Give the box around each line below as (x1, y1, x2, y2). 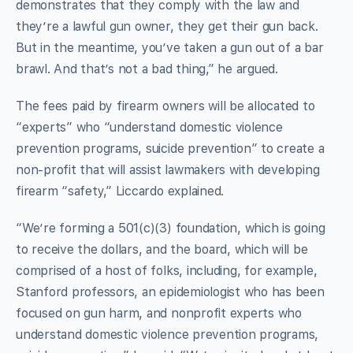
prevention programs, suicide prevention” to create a (16, 140, 325, 156)
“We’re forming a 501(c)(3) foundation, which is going (16, 220, 325, 236)
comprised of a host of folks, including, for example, (16, 262, 318, 278)
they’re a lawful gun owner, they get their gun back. (16, 18, 318, 34)
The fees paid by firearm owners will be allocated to (16, 98, 315, 113)
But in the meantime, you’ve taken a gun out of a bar (16, 39, 324, 55)
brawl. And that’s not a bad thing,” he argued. (16, 61, 278, 76)
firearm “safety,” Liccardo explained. (16, 183, 225, 199)
